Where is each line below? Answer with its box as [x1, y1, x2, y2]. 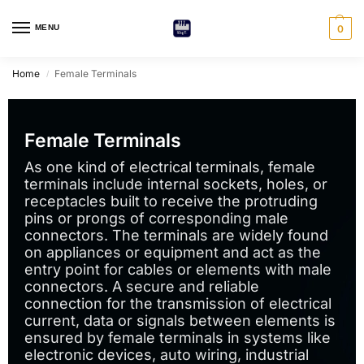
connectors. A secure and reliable [24, 278, 259, 295]
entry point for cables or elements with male [24, 261, 331, 278]
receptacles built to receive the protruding [24, 193, 318, 210]
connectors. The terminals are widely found [24, 227, 328, 244]
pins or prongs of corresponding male [24, 210, 288, 227]
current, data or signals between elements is [24, 312, 336, 329]
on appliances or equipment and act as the [24, 244, 321, 261]
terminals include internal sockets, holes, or [24, 175, 327, 193]
